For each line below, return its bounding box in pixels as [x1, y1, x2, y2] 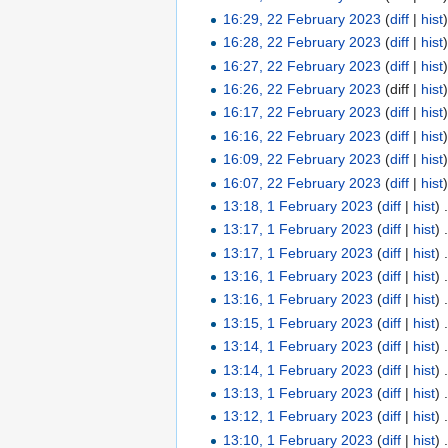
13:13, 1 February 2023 [223, 385, 374, 402]
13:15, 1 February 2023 [223, 314, 374, 331]
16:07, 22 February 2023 [223, 174, 382, 191]
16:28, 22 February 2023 [223, 34, 382, 51]
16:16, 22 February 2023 [223, 127, 382, 144]
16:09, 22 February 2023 [223, 151, 382, 168]
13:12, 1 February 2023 [223, 408, 374, 425]
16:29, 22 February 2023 [223, 10, 382, 27]
